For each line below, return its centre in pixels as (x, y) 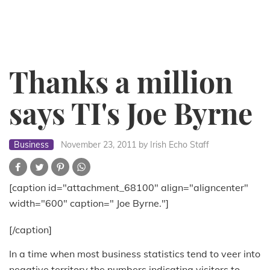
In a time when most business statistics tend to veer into (135, 254)
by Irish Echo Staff (174, 145)
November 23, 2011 (99, 145)
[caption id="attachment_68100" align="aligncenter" (129, 188)
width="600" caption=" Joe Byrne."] (89, 203)
